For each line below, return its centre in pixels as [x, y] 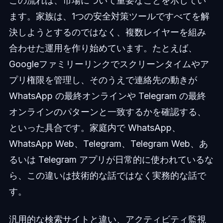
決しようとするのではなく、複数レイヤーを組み [107, 32]
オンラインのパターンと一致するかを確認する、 [107, 112]
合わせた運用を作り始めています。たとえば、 [103, 48]
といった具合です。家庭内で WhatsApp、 [95, 128]
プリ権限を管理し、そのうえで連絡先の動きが [103, 80]
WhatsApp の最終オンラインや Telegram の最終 [107, 96]
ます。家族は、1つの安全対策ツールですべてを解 [109, 16]
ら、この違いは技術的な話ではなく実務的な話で [107, 176]
